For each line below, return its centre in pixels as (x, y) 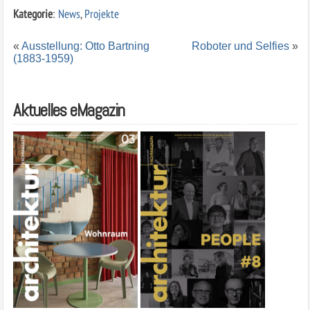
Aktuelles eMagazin (69, 111)
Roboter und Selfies (241, 46)
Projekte (101, 14)
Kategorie (33, 14)
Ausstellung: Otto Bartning (85, 46)
